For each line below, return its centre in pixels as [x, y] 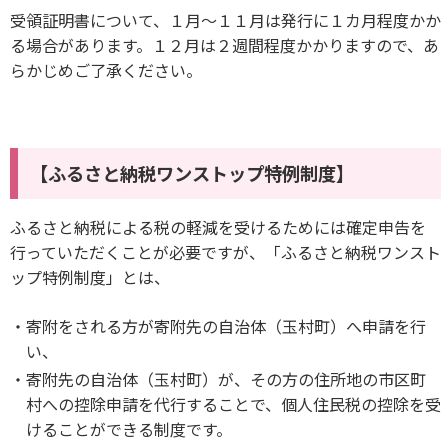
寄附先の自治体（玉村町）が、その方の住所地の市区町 [226, 378]
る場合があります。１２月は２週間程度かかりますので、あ [224, 44]
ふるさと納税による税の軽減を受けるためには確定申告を [218, 226]
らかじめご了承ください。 [106, 69]
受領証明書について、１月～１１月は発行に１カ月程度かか [225, 19]
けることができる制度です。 [129, 428]
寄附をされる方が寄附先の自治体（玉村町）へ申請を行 [226, 325]
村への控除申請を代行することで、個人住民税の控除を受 [233, 403]
